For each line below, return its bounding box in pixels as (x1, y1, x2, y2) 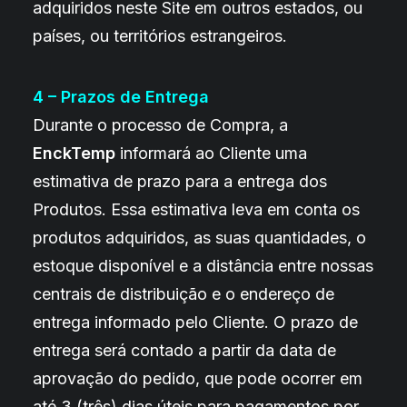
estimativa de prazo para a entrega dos (33, 172, 327, 191)
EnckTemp (33, 144, 115, 163)
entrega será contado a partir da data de (33, 341, 336, 360)
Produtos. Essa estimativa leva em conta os (33, 200, 360, 219)
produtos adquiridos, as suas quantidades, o (33, 228, 366, 247)
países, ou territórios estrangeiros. (33, 26, 287, 45)
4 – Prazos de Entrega (33, 87, 209, 106)
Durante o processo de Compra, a (33, 115, 288, 134)
